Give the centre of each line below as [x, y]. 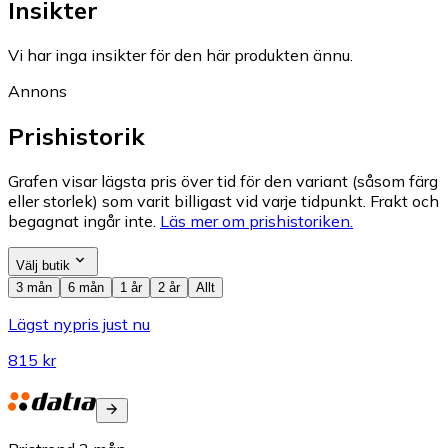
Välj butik [43, 266]
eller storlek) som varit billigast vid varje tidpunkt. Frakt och [223, 201]
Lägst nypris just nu [79, 324]
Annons [37, 91]
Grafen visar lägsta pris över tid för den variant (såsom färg [223, 181]
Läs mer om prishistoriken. [256, 221]
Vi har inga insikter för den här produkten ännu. [180, 55]
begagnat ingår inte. [82, 221]
